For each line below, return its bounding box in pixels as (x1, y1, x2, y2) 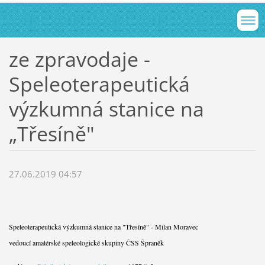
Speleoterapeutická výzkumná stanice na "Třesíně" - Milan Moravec (8, 222, 198, 232)
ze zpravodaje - (8, 45, 150, 73)
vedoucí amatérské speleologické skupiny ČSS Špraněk (8, 238, 164, 248)
